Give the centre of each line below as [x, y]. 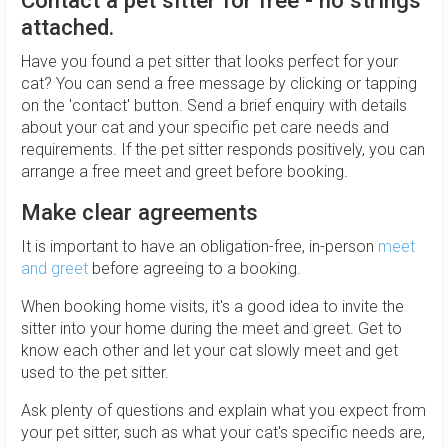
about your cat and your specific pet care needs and [205, 128]
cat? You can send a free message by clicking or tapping [219, 84]
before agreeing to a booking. [194, 269]
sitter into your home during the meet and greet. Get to [211, 329]
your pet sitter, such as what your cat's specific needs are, [223, 433]
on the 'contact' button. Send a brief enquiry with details [214, 106]
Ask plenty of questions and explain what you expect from [223, 411]
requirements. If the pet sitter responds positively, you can [223, 150]
